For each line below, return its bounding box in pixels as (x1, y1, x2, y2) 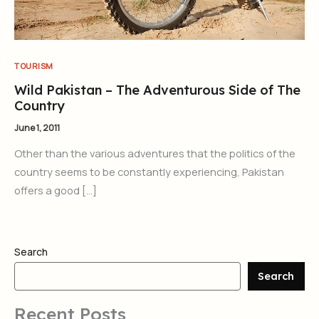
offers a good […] (14, 183, 97, 198)
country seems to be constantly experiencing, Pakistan (14, 164, 284, 179)
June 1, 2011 (14, 121, 60, 134)
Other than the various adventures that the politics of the (14, 146, 296, 161)
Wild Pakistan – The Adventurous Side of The (14, 82, 300, 99)
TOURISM (14, 61, 53, 72)
